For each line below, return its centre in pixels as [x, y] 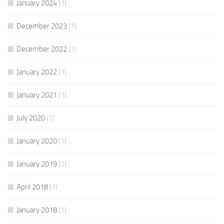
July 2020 [31, 118]
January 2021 [37, 95]
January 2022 [37, 72]
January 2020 [37, 141]
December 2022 [42, 49]
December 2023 [42, 26]
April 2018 [32, 187]
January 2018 [37, 210]
